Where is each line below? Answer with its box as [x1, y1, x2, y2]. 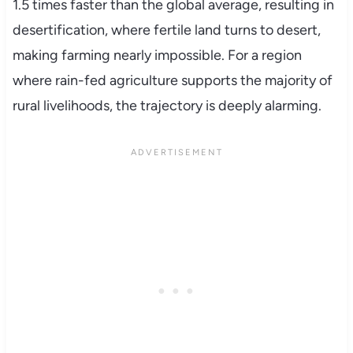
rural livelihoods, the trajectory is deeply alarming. [12, 96, 321, 114]
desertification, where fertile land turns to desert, [12, 20, 321, 39]
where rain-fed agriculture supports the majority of [12, 71, 333, 89]
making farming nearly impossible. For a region [12, 46, 302, 64]
